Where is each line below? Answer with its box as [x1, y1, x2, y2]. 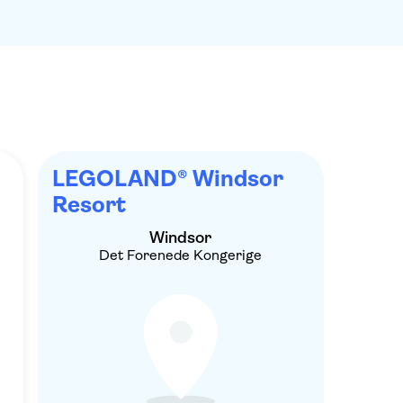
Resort [51, 192, 126, 218]
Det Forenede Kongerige [99, 246, 263, 264]
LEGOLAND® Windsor [51, 166, 283, 192]
